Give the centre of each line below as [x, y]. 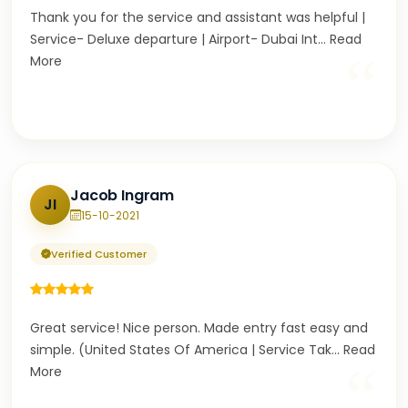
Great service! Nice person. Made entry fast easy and [199, 328]
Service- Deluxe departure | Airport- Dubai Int [174, 39]
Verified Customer [99, 254]
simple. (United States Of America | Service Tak [181, 350]
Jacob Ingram [122, 195]
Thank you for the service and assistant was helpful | [198, 17]
